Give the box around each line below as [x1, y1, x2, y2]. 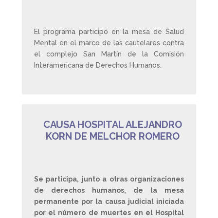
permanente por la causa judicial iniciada [34, 198, 184, 205]
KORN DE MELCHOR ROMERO [45, 130, 180, 142]
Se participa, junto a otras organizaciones [34, 175, 184, 183]
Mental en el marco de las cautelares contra [34, 39, 184, 47]
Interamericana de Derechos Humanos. [34, 61, 162, 69]
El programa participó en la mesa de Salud [34, 28, 184, 36]
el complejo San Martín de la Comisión [34, 50, 184, 58]
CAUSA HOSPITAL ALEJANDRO [43, 119, 182, 130]
